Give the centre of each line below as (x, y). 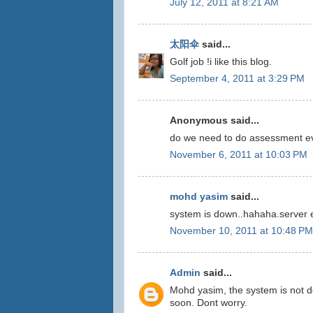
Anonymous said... (214, 120)
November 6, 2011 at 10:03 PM (239, 155)
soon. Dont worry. (209, 303)
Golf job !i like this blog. (221, 61)
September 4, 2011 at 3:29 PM (237, 79)
